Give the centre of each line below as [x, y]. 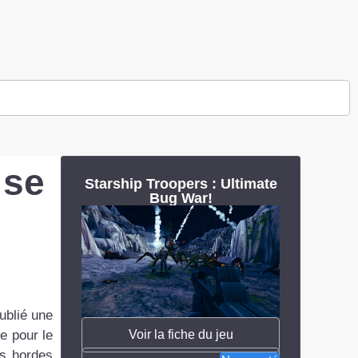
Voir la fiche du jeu [181, 334]
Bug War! [181, 198]
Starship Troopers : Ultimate [181, 184]
